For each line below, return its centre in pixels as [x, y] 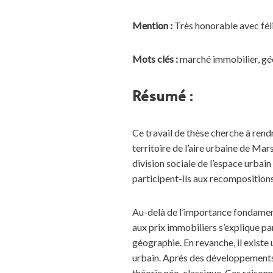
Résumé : [162, 95]
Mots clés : [156, 59]
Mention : [153, 25]
